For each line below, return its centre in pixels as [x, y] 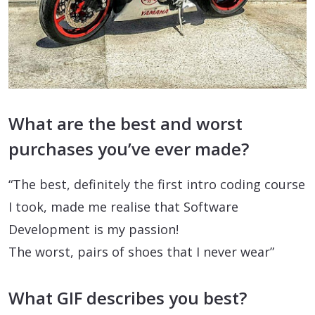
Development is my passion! [94, 230]
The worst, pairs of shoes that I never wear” [141, 252]
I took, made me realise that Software [123, 207]
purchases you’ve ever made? [129, 149]
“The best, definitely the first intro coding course [157, 185]
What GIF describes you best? [128, 298]
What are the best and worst [126, 124]
